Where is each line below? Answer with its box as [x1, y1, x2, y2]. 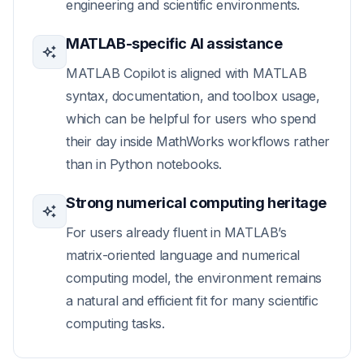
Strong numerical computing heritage [66, 194, 327, 211]
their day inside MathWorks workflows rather [66, 133, 330, 149]
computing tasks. [66, 315, 165, 331]
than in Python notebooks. [66, 156, 223, 172]
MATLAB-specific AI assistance [66, 35, 283, 52]
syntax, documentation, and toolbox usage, [66, 88, 320, 104]
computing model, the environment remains [66, 270, 323, 286]
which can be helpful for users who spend [66, 110, 317, 127]
